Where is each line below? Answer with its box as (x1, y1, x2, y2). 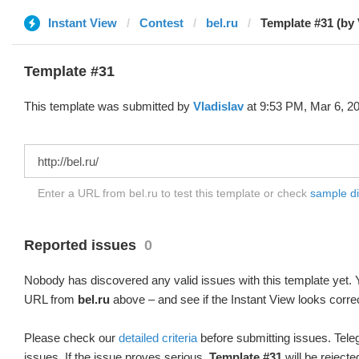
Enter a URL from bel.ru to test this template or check (38, 187, 310, 200)
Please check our (24, 331, 119, 345)
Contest (139, 16, 184, 30)
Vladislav (193, 99, 244, 113)
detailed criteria (119, 331, 197, 345)
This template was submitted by (24, 99, 193, 113)
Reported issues (24, 237, 136, 253)
